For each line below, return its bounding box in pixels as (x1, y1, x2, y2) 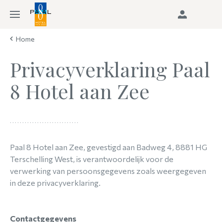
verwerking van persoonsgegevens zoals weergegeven (10, 166, 206, 175)
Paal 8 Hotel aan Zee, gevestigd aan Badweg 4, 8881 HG (10, 142, 207, 152)
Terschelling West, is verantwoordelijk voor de (10, 154, 173, 164)
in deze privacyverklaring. (10, 178, 101, 187)
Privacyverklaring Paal (10, 56, 210, 82)
